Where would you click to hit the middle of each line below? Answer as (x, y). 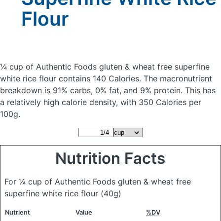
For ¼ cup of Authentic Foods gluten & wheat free (98, 182)
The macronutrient (178, 78)
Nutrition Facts (110, 158)
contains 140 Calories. (101, 78)
